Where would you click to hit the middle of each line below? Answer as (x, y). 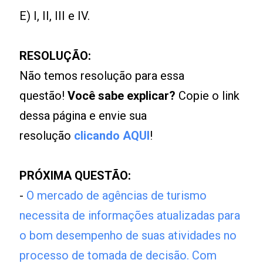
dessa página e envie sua (83, 116)
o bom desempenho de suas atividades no (128, 235)
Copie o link (208, 96)
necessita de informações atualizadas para (130, 215)
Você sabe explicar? (122, 96)
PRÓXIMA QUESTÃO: (75, 176)
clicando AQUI (112, 136)
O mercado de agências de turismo (117, 195)
